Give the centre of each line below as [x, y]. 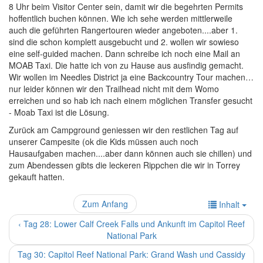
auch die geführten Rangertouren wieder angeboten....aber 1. [123, 30]
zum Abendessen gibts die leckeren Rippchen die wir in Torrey [124, 165]
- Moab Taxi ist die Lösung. [59, 112]
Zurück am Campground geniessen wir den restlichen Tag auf [124, 129]
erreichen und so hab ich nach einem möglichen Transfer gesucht [131, 100]
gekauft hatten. [37, 176]
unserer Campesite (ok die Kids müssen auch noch [104, 141]
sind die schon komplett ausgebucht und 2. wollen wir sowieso [124, 41]
